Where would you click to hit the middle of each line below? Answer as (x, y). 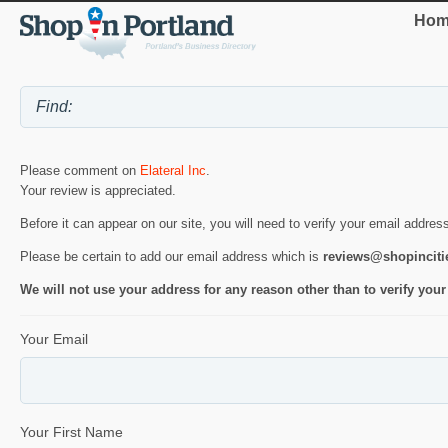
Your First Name (71, 431)
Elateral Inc (173, 170)
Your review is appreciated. (98, 190)
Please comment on (80, 170)
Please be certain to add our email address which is (171, 256)
